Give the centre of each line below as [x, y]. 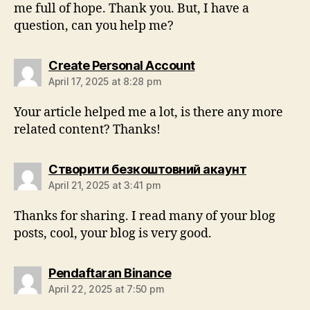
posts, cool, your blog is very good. [113, 234]
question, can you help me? [94, 26]
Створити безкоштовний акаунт [147, 170]
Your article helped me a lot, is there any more [148, 113]
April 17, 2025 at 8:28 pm [105, 82]
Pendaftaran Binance [110, 273]
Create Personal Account [122, 66]
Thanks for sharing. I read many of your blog [145, 217]
